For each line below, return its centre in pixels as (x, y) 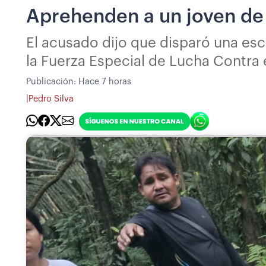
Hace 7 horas (105, 81)
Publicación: (52, 81)
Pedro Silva (51, 99)
